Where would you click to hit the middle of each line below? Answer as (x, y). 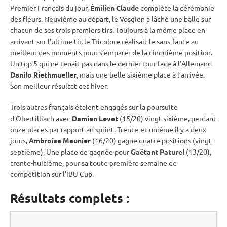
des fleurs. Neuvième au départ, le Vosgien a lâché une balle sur (110, 18)
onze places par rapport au (53, 129)
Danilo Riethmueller (43, 74)
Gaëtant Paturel (158, 151)
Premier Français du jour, (50, 7)
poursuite (162, 107)
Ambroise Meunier (60, 140)
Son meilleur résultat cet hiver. (59, 85)
